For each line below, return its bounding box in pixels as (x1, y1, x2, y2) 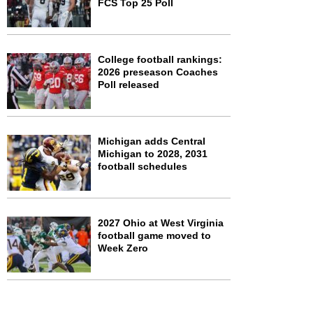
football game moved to (98, 230, 211, 242)
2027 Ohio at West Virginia (98, 217, 224, 229)
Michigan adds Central (98, 136, 205, 147)
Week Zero (98, 242, 148, 254)
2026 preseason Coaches (98, 66, 218, 78)
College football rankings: (98, 54, 222, 66)
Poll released (98, 79, 159, 91)
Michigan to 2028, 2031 (98, 148, 208, 160)
